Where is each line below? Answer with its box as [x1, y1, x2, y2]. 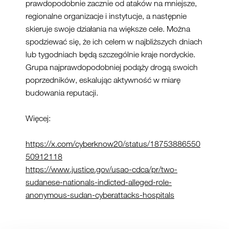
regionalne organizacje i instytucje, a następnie [26, 11, 187, 21]
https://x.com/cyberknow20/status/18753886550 [26, 139, 200, 149]
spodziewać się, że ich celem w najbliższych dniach [26, 37, 202, 47]
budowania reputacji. [26, 88, 98, 98]
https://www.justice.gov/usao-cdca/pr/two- [26, 165, 177, 174]
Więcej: [26, 113, 51, 123]
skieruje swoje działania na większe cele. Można [26, 24, 190, 34]
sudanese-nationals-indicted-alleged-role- [26, 177, 172, 187]
